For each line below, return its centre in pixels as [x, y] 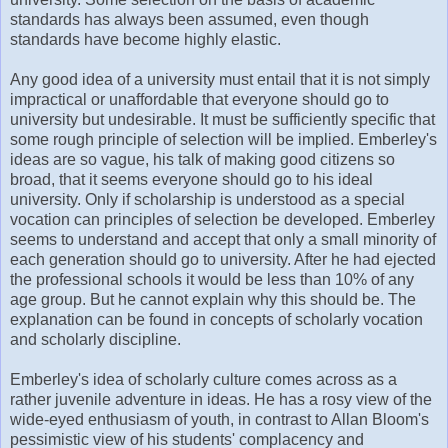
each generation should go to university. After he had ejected [223, 259]
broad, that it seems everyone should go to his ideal [191, 179]
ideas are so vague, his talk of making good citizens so [202, 159]
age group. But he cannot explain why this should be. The [213, 299]
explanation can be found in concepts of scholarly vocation [216, 319]
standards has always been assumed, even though [189, 19]
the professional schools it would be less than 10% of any [212, 279]
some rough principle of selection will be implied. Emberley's [223, 139]
